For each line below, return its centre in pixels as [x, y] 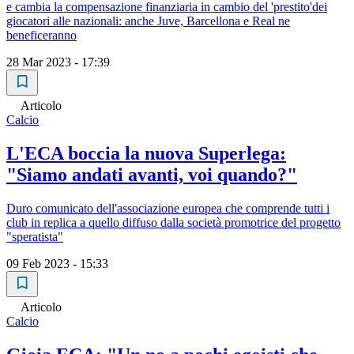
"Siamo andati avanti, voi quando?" [152, 175]
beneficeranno [41, 36]
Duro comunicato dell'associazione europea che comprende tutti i [168, 209]
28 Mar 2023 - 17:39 [58, 62]
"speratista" [35, 237]
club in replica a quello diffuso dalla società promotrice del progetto [173, 223]
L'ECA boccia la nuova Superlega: [146, 154]
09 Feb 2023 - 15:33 [57, 264]
